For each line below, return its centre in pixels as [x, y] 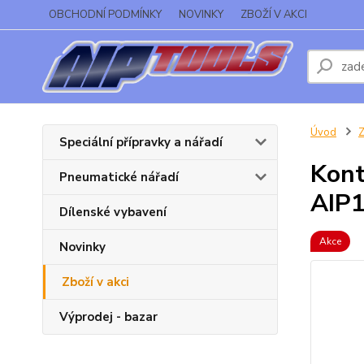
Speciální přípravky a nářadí [141, 142]
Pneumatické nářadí [119, 177]
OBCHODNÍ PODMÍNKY [105, 15]
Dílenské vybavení [113, 212]
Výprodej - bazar [108, 317]
